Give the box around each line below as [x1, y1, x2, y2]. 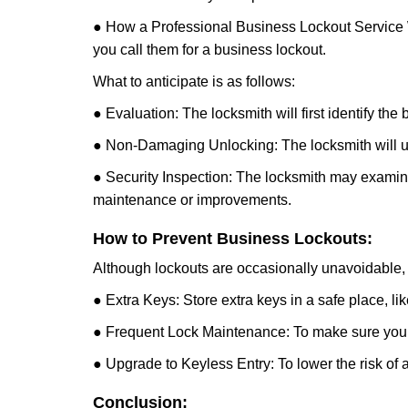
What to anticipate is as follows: [93, 74, 295, 89]
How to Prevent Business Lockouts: [93, 229, 372, 248]
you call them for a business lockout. [93, 42, 326, 57]
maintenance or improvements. [93, 192, 291, 208]
